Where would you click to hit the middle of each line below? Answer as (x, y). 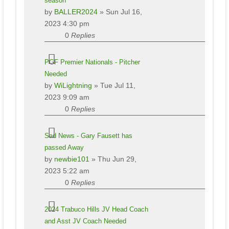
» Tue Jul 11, (113, 85)
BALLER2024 (76, 12)
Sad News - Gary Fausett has (88, 135)
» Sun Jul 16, (120, 12)
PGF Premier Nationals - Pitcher (92, 62)
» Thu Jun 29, (113, 159)
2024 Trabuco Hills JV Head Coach (96, 209)
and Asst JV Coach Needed (85, 221)
